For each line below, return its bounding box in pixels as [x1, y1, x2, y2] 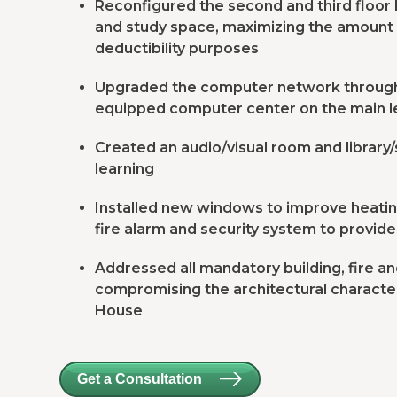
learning [95, 160, 154, 177]
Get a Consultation [77, 371, 202, 386]
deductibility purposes [95, 40, 259, 57]
